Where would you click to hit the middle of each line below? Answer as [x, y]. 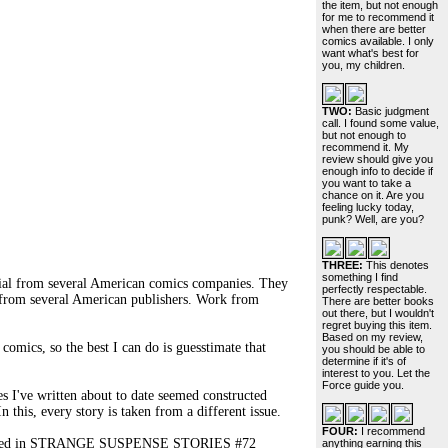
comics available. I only [378, 41]
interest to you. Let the [376, 373]
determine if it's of [364, 361]
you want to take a [366, 183]
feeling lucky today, [368, 207]
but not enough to [364, 135]
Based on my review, [372, 337]
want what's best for [370, 53]
